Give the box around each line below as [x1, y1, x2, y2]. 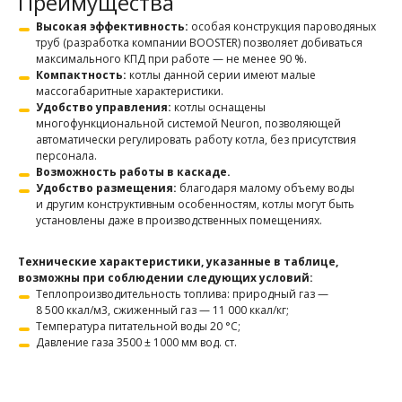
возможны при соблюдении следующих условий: [18, 270, 313, 285]
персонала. [36, 148, 97, 163]
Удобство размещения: [36, 180, 177, 196]
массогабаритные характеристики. [36, 83, 223, 99]
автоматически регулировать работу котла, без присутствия [36, 132, 356, 147]
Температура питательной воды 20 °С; [36, 319, 240, 334]
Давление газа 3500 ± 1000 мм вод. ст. [36, 335, 237, 350]
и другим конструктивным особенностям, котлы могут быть [36, 197, 354, 212]
